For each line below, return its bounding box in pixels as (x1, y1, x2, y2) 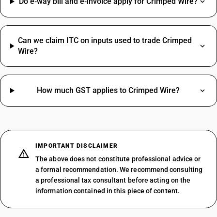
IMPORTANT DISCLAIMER (35, 142, 118, 149)
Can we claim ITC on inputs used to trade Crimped (18, 36, 192, 45)
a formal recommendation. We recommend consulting (35, 166, 203, 173)
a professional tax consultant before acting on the (35, 176, 191, 184)
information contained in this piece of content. (35, 187, 180, 195)
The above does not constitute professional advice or (35, 155, 201, 163)
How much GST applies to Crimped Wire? (37, 86, 180, 95)
